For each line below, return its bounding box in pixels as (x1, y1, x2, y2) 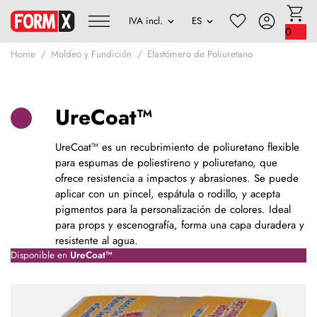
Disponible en (11, 248, 70, 262)
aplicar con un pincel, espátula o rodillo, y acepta (54, 185, 280, 202)
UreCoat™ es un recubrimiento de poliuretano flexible (54, 139, 299, 155)
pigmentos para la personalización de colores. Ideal (54, 201, 291, 217)
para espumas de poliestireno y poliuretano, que (54, 154, 277, 171)
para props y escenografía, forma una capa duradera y (54, 217, 304, 233)
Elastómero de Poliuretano (147, 47, 253, 61)
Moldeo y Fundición (51, 47, 132, 61)
